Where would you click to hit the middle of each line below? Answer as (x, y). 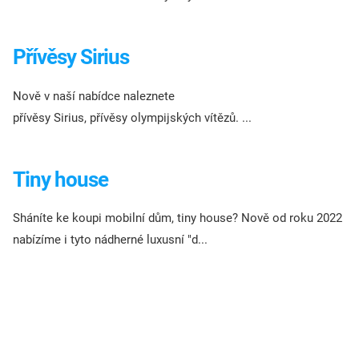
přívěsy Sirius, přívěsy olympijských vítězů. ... (132, 117)
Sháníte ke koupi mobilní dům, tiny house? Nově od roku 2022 (177, 218)
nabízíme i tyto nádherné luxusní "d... (110, 240)
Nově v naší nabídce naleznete (94, 96)
